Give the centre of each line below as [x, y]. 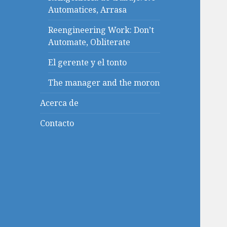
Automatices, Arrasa [88, 10]
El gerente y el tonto [88, 63]
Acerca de [60, 103]
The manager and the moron [104, 83]
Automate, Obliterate [89, 42]
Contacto [57, 123]
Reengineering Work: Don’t [101, 30]
